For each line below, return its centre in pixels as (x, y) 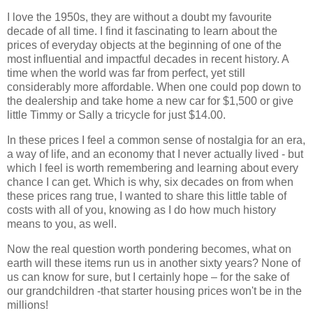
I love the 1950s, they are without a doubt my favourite (139, 17)
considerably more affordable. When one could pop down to (154, 87)
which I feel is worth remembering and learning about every (153, 168)
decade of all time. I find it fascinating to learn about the (142, 31)
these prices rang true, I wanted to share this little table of (147, 196)
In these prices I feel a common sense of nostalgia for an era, (156, 140)
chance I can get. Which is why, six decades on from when (150, 182)
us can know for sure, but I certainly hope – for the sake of (148, 277)
